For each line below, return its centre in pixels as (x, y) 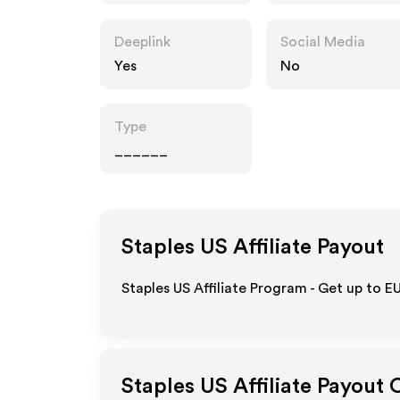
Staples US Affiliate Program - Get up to (253, 288)
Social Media (323, 42)
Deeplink (142, 42)
